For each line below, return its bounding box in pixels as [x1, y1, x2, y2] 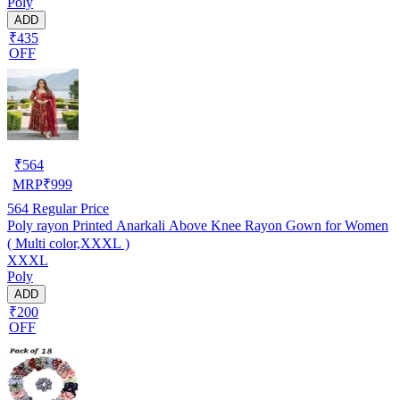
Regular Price [29, 200, 109, 216]
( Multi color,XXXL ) [7, 235, 129, 251]
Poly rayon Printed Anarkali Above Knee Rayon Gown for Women [7, 217, 388, 233]
